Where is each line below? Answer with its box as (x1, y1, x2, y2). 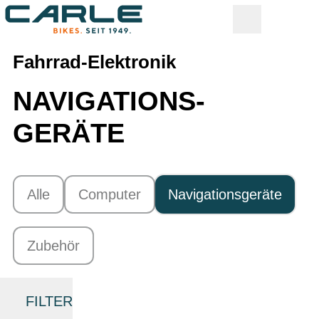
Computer (78, 187, 141, 202)
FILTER (26, 293, 73, 309)
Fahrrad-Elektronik (13, 52, 176, 72)
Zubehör (27, 238, 80, 253)
